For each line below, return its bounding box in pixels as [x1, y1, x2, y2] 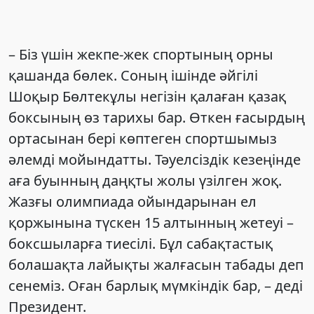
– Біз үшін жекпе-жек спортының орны [8, 44, 273, 64]
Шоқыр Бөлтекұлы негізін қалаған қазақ [8, 86, 286, 106]
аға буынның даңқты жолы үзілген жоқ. [8, 170, 282, 190]
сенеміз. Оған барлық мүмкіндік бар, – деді [8, 275, 303, 295]
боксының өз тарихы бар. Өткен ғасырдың [8, 107, 305, 127]
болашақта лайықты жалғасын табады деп [8, 254, 303, 274]
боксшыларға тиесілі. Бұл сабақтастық [8, 233, 273, 253]
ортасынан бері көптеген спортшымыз [8, 128, 277, 148]
